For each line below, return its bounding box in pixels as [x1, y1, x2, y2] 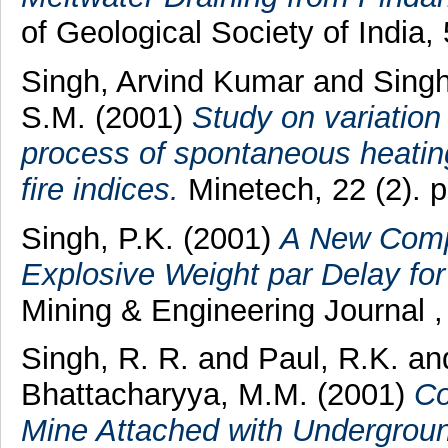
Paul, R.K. [257, 341, 399, 377]
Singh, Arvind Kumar [20, 63, 304, 99]
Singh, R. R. [20, 341, 189, 377]
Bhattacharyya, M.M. [20, 377, 308, 413]
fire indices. [20, 171, 179, 207]
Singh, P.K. [20, 220, 174, 256]
